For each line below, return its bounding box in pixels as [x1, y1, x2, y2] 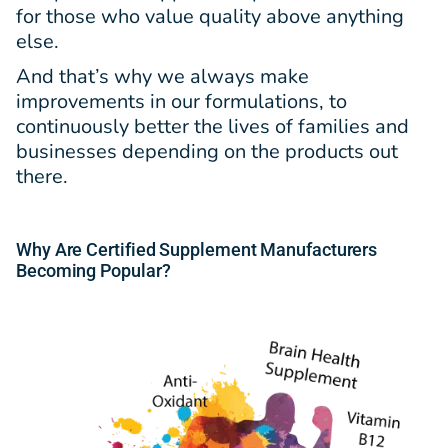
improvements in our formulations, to [16, 88, 347, 116]
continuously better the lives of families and [16, 113, 409, 141]
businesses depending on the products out [16, 138, 398, 166]
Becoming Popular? [16, 260, 171, 282]
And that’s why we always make [16, 63, 309, 91]
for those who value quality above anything [16, 3, 404, 31]
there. [16, 163, 68, 191]
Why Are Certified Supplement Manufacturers [16, 239, 378, 261]
